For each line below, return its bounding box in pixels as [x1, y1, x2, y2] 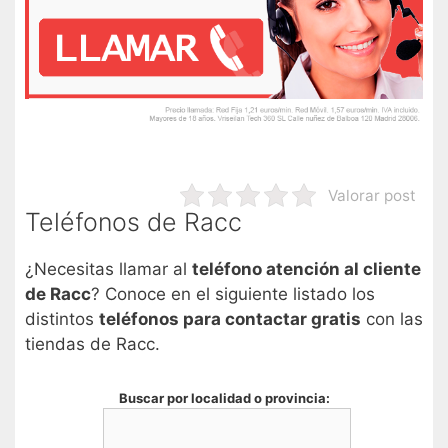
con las [361, 309, 423, 330]
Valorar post [327, 185, 416, 205]
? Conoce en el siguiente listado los [91, 284, 375, 305]
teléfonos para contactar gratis [99, 309, 361, 330]
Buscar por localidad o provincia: [118, 389, 330, 406]
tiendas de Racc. [25, 334, 160, 355]
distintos [25, 309, 99, 330]
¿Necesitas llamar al [25, 259, 192, 280]
